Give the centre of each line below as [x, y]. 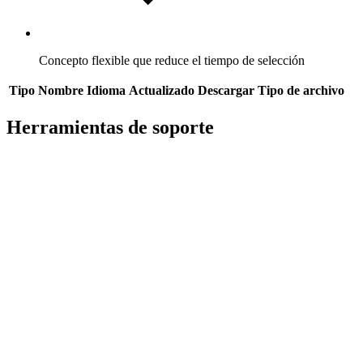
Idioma [106, 91]
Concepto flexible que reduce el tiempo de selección [172, 61]
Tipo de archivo [301, 91]
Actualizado [162, 91]
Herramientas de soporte [110, 128]
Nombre [61, 91]
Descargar [226, 91]
